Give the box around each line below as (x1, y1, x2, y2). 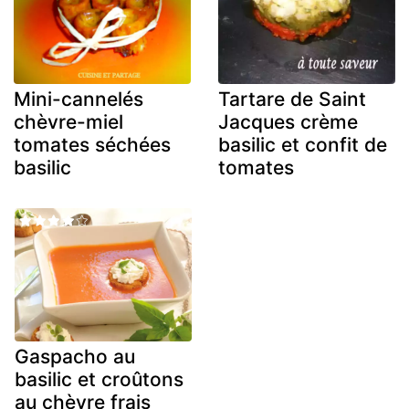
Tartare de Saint (218, 88, 366, 111)
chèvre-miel (14, 110, 123, 134)
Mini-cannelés (14, 88, 143, 111)
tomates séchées (14, 133, 171, 157)
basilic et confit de (218, 133, 387, 157)
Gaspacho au (15, 344, 135, 368)
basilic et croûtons (15, 367, 184, 391)
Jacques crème (218, 110, 358, 134)
